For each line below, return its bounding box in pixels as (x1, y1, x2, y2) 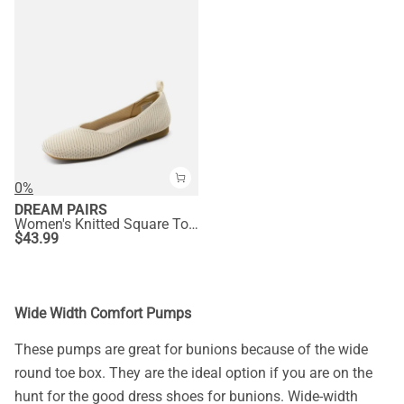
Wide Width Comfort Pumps (14, 304, 191, 322)
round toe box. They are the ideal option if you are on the (14, 364, 372, 382)
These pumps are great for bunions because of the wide (14, 341, 368, 359)
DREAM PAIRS (14, 200, 107, 218)
